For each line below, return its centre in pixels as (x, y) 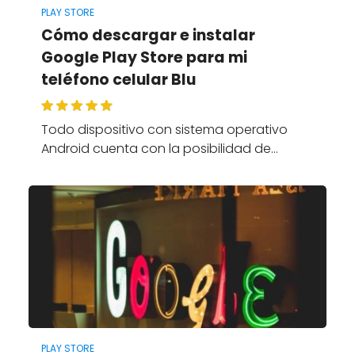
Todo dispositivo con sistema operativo (164, 130)
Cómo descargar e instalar (148, 36)
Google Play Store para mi (144, 58)
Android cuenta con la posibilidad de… (159, 149)
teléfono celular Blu (118, 80)
